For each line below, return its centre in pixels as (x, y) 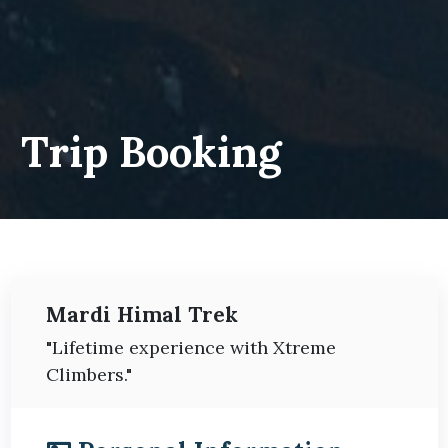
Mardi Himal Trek (141, 314)
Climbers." (88, 374)
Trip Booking (150, 151)
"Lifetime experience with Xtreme (190, 347)
